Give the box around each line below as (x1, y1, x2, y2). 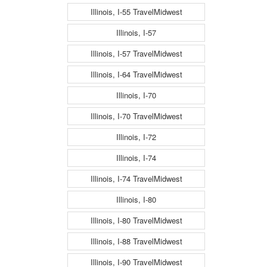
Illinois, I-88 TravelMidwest (90, 235, 182, 247)
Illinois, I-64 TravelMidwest (90, 69, 182, 80)
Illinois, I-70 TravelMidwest (90, 110, 182, 122)
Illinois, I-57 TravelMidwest (90, 48, 182, 60)
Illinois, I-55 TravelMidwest (90, 6, 182, 18)
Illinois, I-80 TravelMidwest (90, 215, 182, 226)
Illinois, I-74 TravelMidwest (90, 173, 182, 185)
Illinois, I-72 (116, 131, 156, 143)
